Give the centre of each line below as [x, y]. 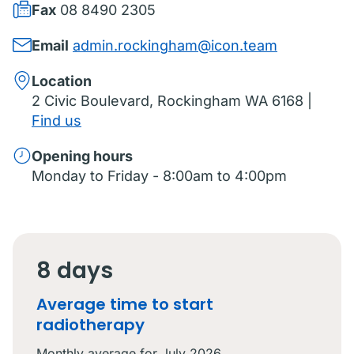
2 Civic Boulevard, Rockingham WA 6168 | [172, 101]
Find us [56, 121]
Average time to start [125, 304]
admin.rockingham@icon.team [175, 45]
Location [62, 81]
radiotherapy [90, 325]
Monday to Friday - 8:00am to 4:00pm [159, 176]
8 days [75, 271]
